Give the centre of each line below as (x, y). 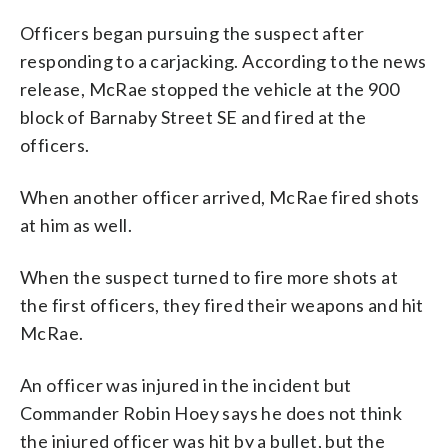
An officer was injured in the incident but (186, 384)
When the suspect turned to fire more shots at (209, 276)
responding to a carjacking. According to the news (223, 60)
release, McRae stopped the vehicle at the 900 (209, 88)
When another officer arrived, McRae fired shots (220, 196)
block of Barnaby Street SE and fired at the (193, 116)
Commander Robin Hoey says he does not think (211, 412)
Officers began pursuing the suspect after (192, 32)
